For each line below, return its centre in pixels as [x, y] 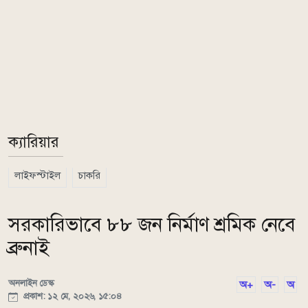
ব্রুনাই [29, 248]
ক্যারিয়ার [34, 142]
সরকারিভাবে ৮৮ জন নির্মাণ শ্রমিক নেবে [152, 224]
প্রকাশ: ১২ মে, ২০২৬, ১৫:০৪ [71, 296]
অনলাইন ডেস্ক [31, 283]
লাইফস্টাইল [37, 175]
